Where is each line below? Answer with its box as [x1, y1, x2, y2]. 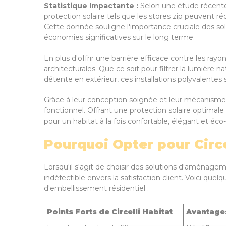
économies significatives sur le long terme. [44, 33, 195, 42]
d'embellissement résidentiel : [44, 184, 149, 193]
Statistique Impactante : [44, 1, 138, 10]
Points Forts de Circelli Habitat [47, 207, 173, 216]
